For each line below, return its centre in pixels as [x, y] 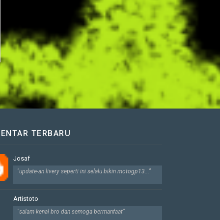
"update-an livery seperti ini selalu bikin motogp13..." [84, 171]
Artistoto [26, 198]
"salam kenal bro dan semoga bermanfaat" [71, 211]
